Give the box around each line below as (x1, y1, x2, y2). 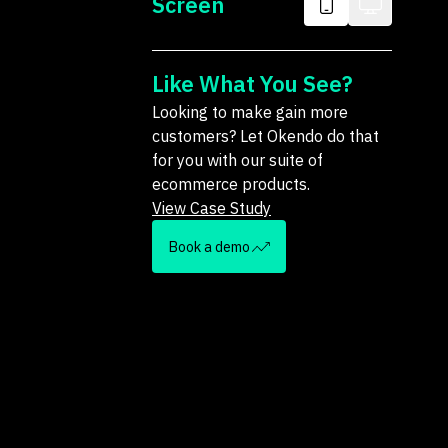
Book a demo (168, 237, 250, 256)
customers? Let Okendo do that (152, 126, 379, 146)
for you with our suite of (152, 150, 323, 170)
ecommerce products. (152, 174, 310, 194)
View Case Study (152, 198, 271, 218)
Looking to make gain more (152, 102, 348, 122)
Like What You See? (152, 69, 353, 98)
